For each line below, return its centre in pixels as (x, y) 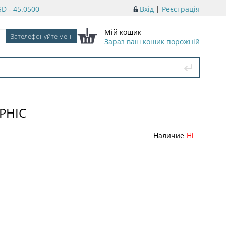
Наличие (169, 135)
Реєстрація (181, 9)
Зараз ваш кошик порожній (152, 42)
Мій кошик (123, 32)
